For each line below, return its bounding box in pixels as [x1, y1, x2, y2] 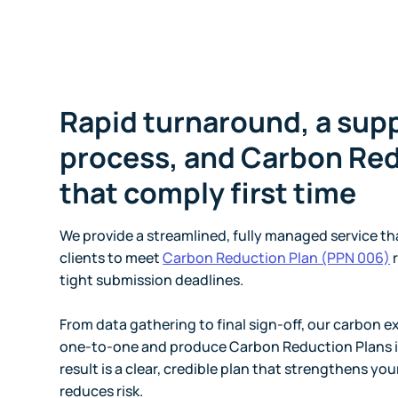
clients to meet [60, 248, 163, 268]
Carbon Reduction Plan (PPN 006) [163, 248, 391, 268]
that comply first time [60, 173, 357, 213]
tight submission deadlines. [60, 270, 244, 291]
